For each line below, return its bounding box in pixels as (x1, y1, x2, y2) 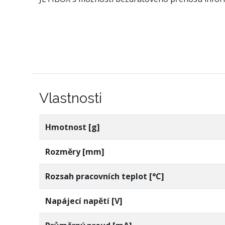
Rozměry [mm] (45, 146, 104, 157)
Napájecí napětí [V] (45, 195, 123, 206)
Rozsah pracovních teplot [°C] (45, 170, 164, 182)
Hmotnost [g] (45, 121, 100, 133)
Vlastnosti (39, 89, 102, 106)
